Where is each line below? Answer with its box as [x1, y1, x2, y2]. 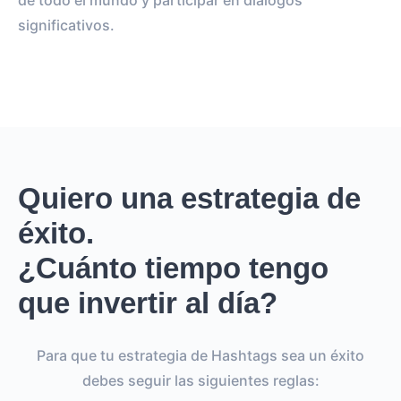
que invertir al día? [18, 286, 277, 320]
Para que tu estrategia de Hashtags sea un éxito [37, 346, 364, 364]
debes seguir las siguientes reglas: [81, 371, 320, 389]
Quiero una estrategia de [18, 182, 361, 215]
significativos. [18, 16, 115, 34]
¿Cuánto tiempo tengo [18, 252, 328, 285]
